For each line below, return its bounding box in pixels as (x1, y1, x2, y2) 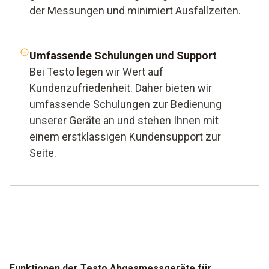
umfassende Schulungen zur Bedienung (29, 97, 222, 110)
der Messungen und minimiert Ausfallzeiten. (29, 4, 241, 17)
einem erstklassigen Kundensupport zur (29, 130, 221, 143)
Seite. (29, 146, 56, 159)
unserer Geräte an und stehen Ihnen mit (29, 113, 219, 127)
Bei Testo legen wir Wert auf (29, 65, 163, 78)
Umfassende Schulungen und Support (29, 49, 217, 62)
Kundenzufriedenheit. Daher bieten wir (29, 81, 212, 94)
